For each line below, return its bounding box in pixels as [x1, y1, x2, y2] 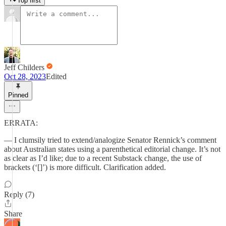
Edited [46, 72, 67, 81]
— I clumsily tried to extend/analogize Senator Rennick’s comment [4, 136, 216, 144]
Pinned [8, 91, 28, 99]
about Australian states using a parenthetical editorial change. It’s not [4, 145, 220, 153]
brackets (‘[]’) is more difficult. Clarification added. [4, 163, 166, 172]
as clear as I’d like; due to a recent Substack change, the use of [4, 154, 202, 162]
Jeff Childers [4, 63, 44, 72]
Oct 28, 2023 [4, 72, 46, 81]
